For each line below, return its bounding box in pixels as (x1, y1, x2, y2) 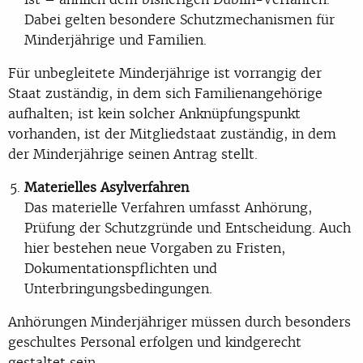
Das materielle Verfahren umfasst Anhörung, (24, 198, 312, 216)
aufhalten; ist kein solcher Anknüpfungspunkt (8, 104, 301, 122)
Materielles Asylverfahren (24, 177, 189, 196)
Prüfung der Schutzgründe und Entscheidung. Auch (24, 218, 351, 237)
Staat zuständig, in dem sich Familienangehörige (8, 83, 322, 102)
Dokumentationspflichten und (24, 258, 217, 277)
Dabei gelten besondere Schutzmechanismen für (24, 10, 335, 28)
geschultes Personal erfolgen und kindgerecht (8, 332, 301, 351)
